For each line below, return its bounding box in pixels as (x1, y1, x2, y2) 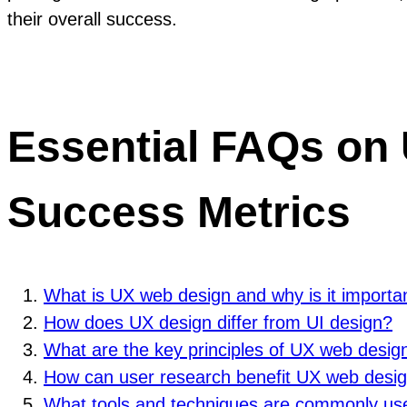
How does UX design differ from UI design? (44, 312, 392, 333)
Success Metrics (7, 187, 351, 236)
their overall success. (7, 9, 177, 30)
